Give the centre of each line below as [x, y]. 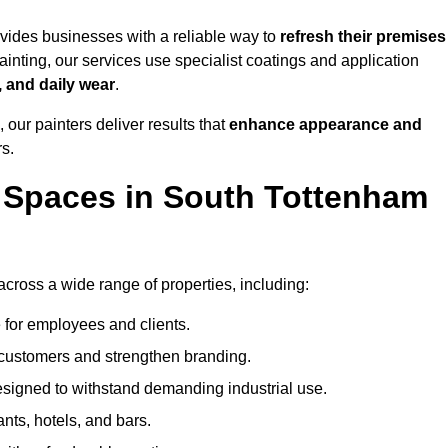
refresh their [326, 37]
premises [411, 37]
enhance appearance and [325, 125]
